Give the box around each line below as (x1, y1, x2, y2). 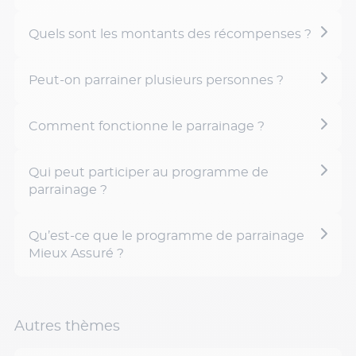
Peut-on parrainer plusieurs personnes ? (29, 74, 284, 87)
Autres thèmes (14, 319, 120, 334)
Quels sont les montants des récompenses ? (29, 28, 311, 41)
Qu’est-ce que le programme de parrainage (29, 230, 304, 242)
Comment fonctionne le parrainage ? (29, 120, 265, 133)
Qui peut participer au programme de (29, 166, 269, 179)
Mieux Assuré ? (29, 247, 124, 260)
